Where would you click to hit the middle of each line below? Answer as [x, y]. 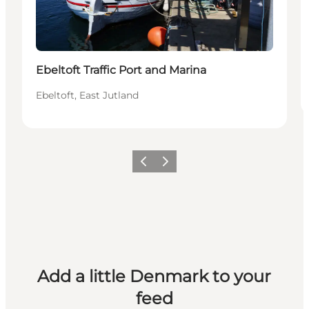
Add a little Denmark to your [154, 276]
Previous [153, 166]
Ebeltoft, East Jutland [87, 95]
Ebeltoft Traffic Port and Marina [121, 70]
